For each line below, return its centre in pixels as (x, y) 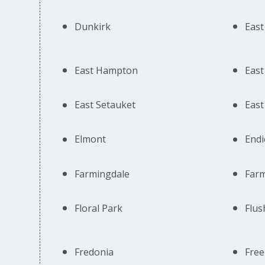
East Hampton (106, 70)
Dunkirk (93, 26)
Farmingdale (102, 174)
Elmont (91, 139)
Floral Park (99, 208)
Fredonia (94, 252)
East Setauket (105, 105)
